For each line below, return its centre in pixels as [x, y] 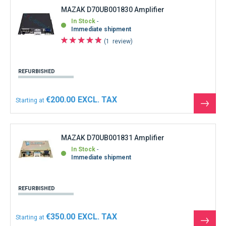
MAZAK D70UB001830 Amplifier [113, 9]
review [122, 41]
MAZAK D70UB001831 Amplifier [113, 138]
